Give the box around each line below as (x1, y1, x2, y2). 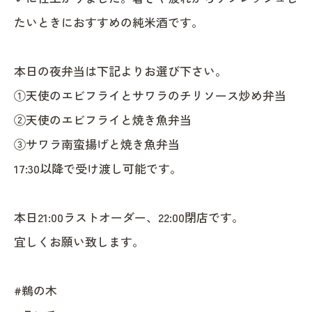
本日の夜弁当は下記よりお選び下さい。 (14, 61, 227, 79)
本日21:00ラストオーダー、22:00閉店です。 (14, 208, 244, 226)
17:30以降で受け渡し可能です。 (14, 159, 182, 177)
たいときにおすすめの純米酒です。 (14, 13, 203, 31)
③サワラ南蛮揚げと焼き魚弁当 (14, 134, 180, 153)
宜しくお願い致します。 (14, 232, 144, 250)
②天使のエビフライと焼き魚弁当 (14, 110, 192, 128)
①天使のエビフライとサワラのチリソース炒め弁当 (14, 86, 286, 104)
